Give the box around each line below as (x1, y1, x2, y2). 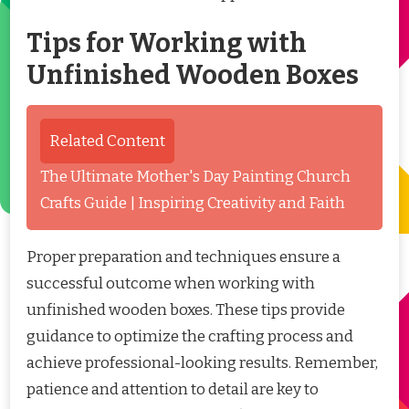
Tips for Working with (26, 27, 307, 60)
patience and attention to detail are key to (26, 380, 319, 400)
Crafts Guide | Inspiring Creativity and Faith (40, 194, 345, 214)
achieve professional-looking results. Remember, (26, 353, 378, 373)
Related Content (49, 131, 165, 152)
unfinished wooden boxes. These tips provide (26, 300, 345, 320)
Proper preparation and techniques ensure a (26, 247, 341, 267)
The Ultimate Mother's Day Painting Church (40, 167, 351, 187)
